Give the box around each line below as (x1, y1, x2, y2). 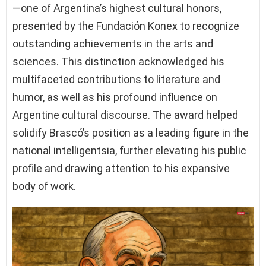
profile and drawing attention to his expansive (12, 161, 230, 175)
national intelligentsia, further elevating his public (12, 144, 246, 157)
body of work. (12, 179, 76, 192)
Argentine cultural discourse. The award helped (12, 108, 238, 121)
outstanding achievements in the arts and (12, 37, 213, 50)
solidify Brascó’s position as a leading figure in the (12, 126, 249, 139)
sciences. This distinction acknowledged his (12, 55, 224, 68)
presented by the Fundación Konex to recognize (12, 19, 239, 32)
